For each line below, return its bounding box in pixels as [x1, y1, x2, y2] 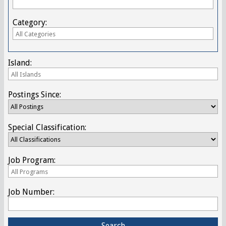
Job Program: [8, 155, 55, 165]
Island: [8, 58, 32, 68]
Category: [13, 17, 47, 27]
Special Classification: [8, 123, 86, 133]
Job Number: [8, 187, 54, 197]
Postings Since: [8, 89, 61, 99]
